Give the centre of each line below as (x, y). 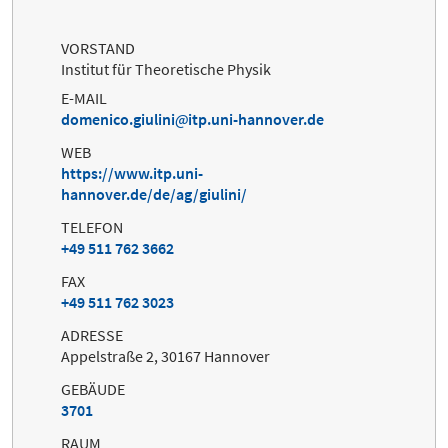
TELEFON (92, 226)
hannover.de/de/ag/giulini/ (154, 193)
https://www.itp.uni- (132, 172)
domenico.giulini (118, 118)
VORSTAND (98, 48)
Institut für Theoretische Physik (166, 69)
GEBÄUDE (93, 388)
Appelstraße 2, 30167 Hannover (165, 355)
